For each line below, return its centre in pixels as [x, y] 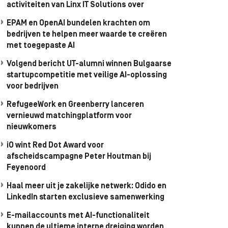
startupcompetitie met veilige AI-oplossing [87, 75]
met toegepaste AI [41, 46]
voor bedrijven [33, 87]
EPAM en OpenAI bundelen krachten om [78, 23]
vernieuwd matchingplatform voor [69, 116]
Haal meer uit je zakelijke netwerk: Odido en [87, 186]
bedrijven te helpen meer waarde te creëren [87, 35]
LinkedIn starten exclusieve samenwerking [85, 197]
